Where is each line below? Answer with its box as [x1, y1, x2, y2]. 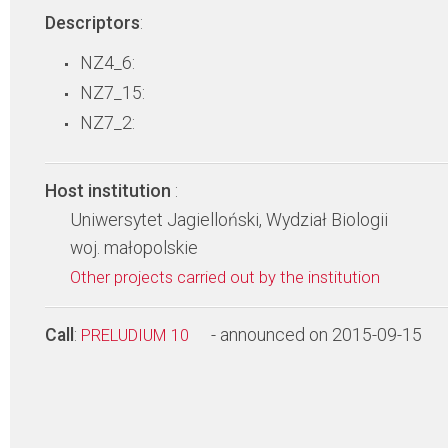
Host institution [45, 181, 175, 201]
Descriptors [45, 13, 140, 33]
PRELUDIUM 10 [81, 326, 193, 345]
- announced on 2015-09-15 [211, 325, 422, 345]
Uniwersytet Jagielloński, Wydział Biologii [70, 210, 388, 230]
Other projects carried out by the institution [70, 268, 384, 287]
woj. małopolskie [70, 238, 198, 258]
